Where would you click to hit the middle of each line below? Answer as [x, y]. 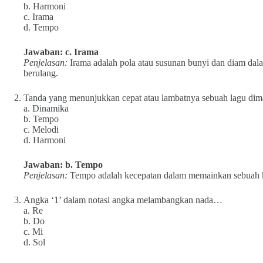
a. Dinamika [46, 108]
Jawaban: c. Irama [61, 52]
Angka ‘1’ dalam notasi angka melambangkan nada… [123, 200]
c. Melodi [41, 129]
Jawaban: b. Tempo [63, 165]
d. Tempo [41, 27]
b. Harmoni [45, 6]
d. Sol [34, 242]
